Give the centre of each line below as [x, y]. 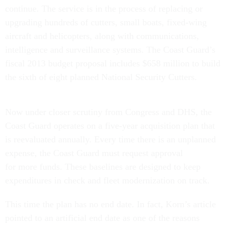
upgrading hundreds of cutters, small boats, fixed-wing [106, 22]
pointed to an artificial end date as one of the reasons [102, 218]
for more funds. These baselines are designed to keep [103, 167]
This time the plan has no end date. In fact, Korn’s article [110, 204]
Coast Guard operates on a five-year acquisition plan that [110, 126]
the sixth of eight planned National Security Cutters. [101, 77]
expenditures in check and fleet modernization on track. [109, 180]
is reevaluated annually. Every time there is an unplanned [110, 139]
